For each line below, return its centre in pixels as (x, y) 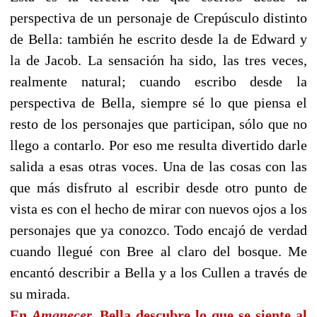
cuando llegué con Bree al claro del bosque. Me (158, 252)
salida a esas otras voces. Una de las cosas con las (158, 167)
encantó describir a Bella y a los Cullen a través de (158, 273)
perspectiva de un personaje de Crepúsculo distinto (158, 18)
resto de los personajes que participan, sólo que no (158, 124)
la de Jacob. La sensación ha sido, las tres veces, (158, 60)
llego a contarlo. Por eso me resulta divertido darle (158, 145)
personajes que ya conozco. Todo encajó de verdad (158, 230)
